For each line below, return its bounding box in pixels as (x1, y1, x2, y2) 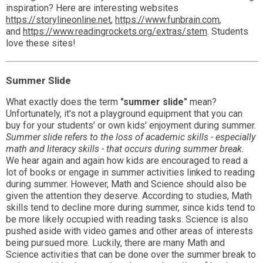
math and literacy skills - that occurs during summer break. (6, 143, 244, 155)
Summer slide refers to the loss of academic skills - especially (6, 131, 255, 143)
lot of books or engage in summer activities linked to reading (6, 167, 255, 178)
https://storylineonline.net (6, 14, 111, 26)
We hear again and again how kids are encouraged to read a (6, 155, 248, 167)
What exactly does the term (6, 96, 120, 108)
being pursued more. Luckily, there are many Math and (6, 237, 225, 249)
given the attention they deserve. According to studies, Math (6, 190, 252, 202)
